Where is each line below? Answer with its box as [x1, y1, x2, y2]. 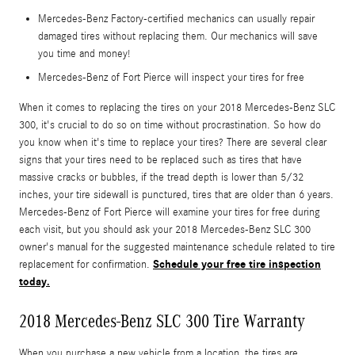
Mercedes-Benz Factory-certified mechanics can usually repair [38, 12, 315, 25]
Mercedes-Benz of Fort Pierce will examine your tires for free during [19, 205, 320, 219]
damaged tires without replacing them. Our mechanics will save [38, 29, 318, 43]
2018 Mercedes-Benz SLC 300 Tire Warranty [19, 310, 305, 331]
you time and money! [38, 47, 130, 60]
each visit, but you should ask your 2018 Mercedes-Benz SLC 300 [19, 223, 311, 236]
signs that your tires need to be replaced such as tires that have [19, 153, 302, 166]
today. [19, 274, 50, 288]
